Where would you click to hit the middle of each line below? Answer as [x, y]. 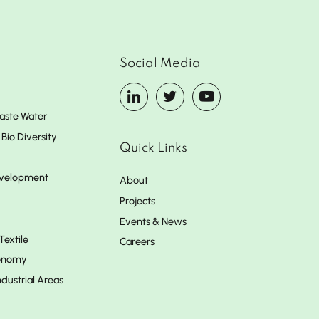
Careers [137, 242]
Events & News [153, 221]
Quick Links [153, 148]
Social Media [160, 63]
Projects [137, 200]
